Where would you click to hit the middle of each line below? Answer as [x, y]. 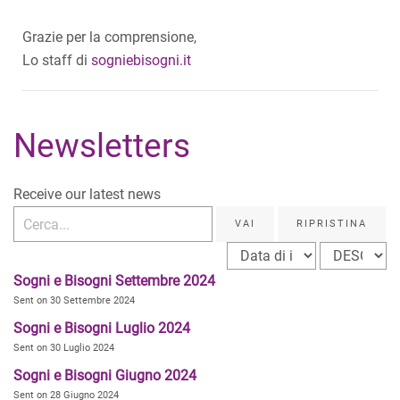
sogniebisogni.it [141, 60]
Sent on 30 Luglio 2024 [64, 348]
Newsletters [102, 146]
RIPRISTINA [332, 224]
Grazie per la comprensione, [109, 37]
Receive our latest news [87, 194]
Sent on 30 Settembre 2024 [74, 300]
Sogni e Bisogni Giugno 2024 [105, 375]
